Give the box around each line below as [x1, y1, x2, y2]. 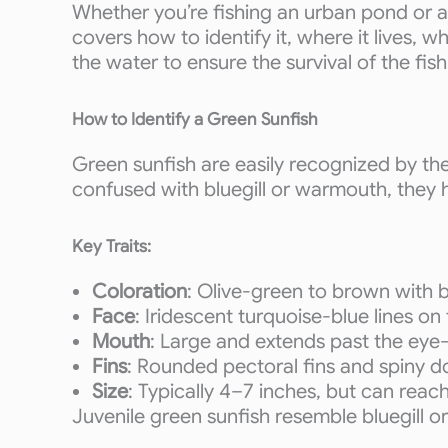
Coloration [92, 279, 187, 304]
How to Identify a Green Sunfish [72, 109, 318, 130]
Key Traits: [72, 236, 151, 257]
